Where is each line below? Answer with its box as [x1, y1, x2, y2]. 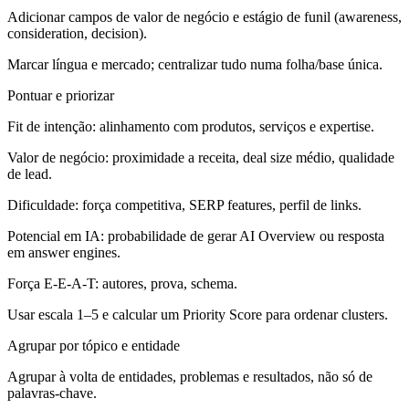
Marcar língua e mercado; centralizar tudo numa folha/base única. [7, 56, 383, 72]
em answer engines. [7, 244, 121, 260]
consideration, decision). [7, 25, 147, 41]
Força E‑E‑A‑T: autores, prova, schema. [7, 275, 237, 291]
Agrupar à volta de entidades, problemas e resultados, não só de [7, 368, 372, 384]
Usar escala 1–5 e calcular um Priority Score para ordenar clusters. [7, 306, 388, 322]
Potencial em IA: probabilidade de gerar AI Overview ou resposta [7, 227, 384, 244]
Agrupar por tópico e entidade [7, 337, 180, 353]
